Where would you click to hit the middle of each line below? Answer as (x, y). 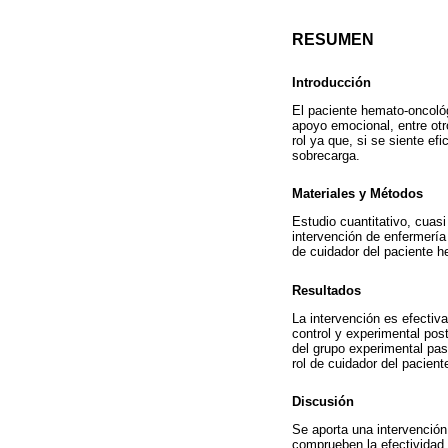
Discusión (323, 401)
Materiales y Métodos (357, 194)
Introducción (331, 82)
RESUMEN (333, 40)
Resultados (326, 290)
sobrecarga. (326, 156)
